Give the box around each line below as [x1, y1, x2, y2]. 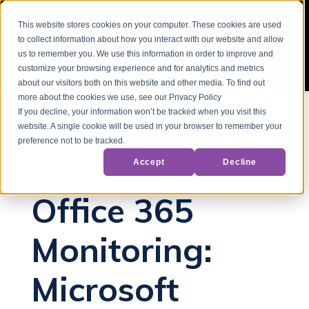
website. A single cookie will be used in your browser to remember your [18, 121, 283, 132]
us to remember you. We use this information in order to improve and [18, 49, 274, 59]
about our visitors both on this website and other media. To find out [18, 78, 266, 88]
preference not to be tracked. [18, 136, 126, 146]
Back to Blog [17, 124, 105, 142]
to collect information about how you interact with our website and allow [18, 34, 284, 45]
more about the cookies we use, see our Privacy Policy [18, 92, 222, 103]
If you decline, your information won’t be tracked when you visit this [18, 107, 267, 117]
